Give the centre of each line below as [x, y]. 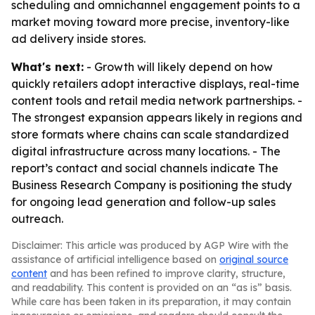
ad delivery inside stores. [78, 39]
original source [254, 259]
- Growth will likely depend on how [178, 67]
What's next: [47, 67]
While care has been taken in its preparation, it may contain [151, 302]
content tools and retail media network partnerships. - [157, 101]
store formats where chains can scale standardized [150, 134]
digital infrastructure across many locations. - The [146, 151]
